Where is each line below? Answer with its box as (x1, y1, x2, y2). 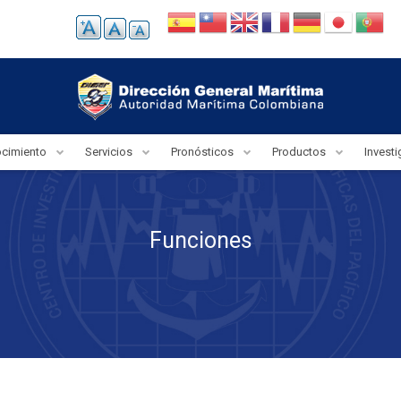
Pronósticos (171, 145, 236, 158)
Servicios (85, 145, 135, 158)
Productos (272, 145, 328, 158)
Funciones (149, 227, 252, 253)
